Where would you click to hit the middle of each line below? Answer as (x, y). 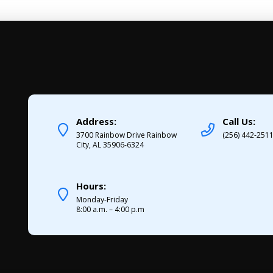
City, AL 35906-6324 (110, 144)
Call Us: (239, 121)
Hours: (91, 186)
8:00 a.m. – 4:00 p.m (110, 210)
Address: (96, 121)
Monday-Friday (102, 200)
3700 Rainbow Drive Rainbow (126, 135)
